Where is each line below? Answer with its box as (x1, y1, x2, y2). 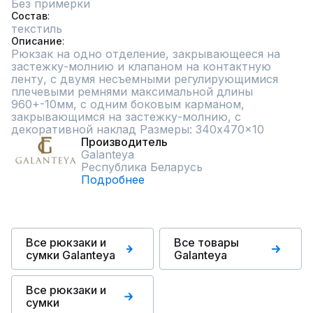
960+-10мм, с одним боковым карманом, (11, 97, 245, 111)
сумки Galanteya (26, 248, 115, 262)
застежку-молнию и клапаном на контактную (11, 59, 271, 73)
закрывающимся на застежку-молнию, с (11, 110, 241, 124)
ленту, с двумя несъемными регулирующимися (11, 72, 278, 86)
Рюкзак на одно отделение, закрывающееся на (11, 47, 280, 61)
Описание (11, 35, 62, 47)
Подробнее (81, 173, 145, 187)
